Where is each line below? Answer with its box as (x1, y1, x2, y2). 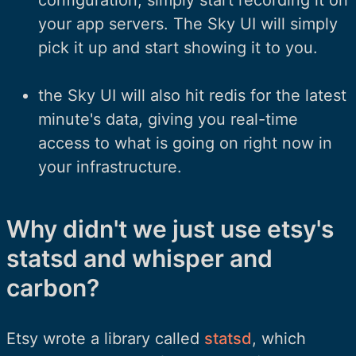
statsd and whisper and (6, 243, 273, 273)
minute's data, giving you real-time (38, 109, 298, 129)
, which (252, 328, 306, 348)
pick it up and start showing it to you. (38, 37, 318, 57)
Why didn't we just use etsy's (6, 214, 334, 243)
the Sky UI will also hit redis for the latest (38, 85, 346, 105)
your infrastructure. (38, 157, 182, 176)
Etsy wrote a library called (6, 328, 204, 348)
